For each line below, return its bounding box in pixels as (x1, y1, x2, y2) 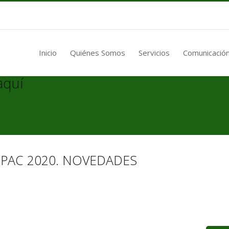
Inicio (39, 47, 57, 58)
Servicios (139, 47, 170, 58)
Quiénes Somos (70, 47, 125, 58)
